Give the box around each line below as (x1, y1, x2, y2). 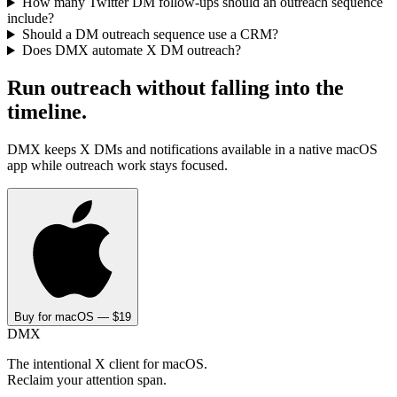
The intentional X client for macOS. (7, 356, 207, 372)
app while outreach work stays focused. (7, 158, 228, 174)
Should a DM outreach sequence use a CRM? (21, 27, 278, 43)
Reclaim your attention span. (7, 372, 167, 388)
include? (7, 11, 54, 27)
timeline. (7, 100, 87, 124)
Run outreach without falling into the (7, 76, 344, 100)
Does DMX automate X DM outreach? (21, 43, 241, 58)
